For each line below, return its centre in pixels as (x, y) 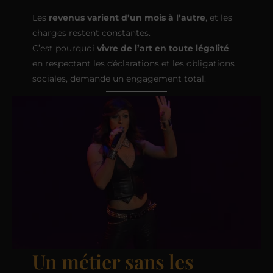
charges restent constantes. (91, 33)
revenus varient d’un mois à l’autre (127, 17)
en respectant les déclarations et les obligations (133, 63)
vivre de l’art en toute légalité (163, 48)
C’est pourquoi (64, 48)
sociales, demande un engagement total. (119, 78)
